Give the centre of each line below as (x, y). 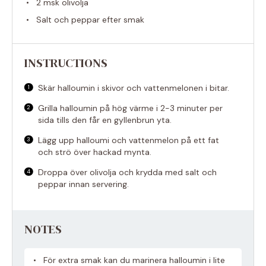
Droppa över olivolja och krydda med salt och (128, 172)
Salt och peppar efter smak (90, 19)
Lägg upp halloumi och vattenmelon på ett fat (129, 140)
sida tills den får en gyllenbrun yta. (105, 120)
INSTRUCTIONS (66, 63)
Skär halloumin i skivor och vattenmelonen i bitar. (134, 88)
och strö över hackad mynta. (95, 152)
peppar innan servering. (84, 184)
